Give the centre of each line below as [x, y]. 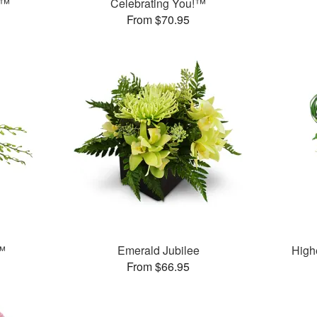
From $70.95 [158, 20]
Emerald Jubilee [158, 250]
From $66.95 [158, 267]
